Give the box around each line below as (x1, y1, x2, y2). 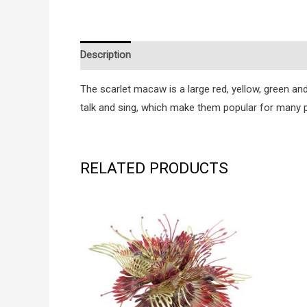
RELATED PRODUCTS (80, 158, 228, 177)
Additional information (144, 49, 244, 62)
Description (80, 49, 131, 62)
